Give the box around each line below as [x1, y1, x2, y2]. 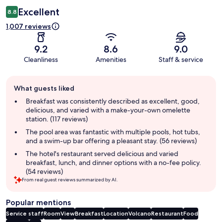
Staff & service [159, 55, 204, 64]
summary [5, 95, 39, 105]
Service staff [6, 210, 44, 218]
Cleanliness [24, 55, 58, 64]
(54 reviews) [26, 167, 63, 176]
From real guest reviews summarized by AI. [22, 176, 118, 183]
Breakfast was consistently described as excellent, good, [26, 97, 200, 106]
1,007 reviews [6, 22, 51, 31]
